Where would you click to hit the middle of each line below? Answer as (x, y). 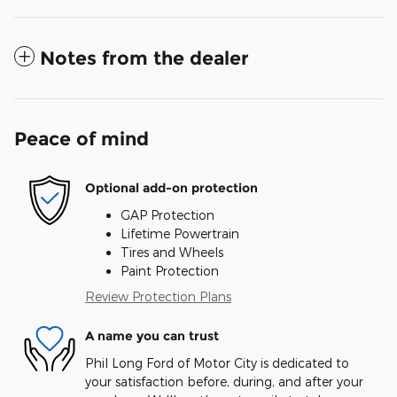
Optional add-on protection (171, 188)
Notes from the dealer (144, 58)
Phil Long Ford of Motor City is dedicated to (217, 362)
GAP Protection (167, 214)
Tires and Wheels (172, 252)
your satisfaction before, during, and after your (224, 381)
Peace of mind (82, 138)
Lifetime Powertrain (180, 233)
